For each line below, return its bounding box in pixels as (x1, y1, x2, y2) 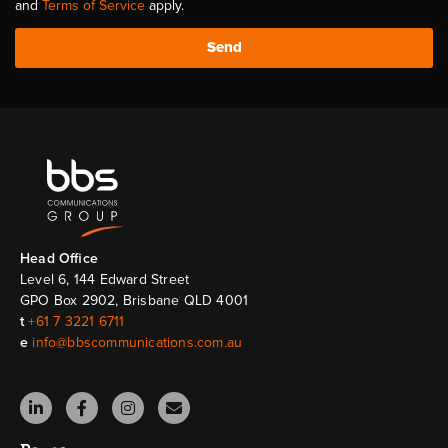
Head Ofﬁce (20, 249, 98, 267)
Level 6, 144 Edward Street (20, 270, 190, 288)
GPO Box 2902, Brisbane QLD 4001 (20, 291, 249, 309)
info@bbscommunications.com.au (32, 333, 243, 351)
